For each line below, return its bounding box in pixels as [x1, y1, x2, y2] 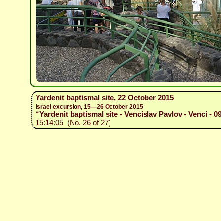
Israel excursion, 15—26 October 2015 [35, 103, 143, 110]
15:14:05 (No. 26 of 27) [35, 118, 111, 127]
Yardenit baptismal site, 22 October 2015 [35, 93, 174, 102]
